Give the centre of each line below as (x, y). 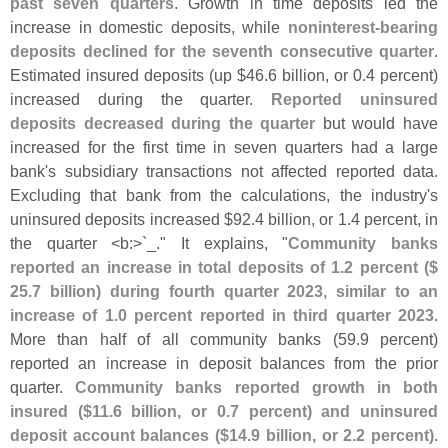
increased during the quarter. (141, 98)
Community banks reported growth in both (257, 386)
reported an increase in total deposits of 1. (177, 266)
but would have (377, 122)
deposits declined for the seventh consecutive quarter (222, 50)
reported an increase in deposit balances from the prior (224, 362)
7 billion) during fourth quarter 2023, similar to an (235, 290)
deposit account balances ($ (120, 434)
